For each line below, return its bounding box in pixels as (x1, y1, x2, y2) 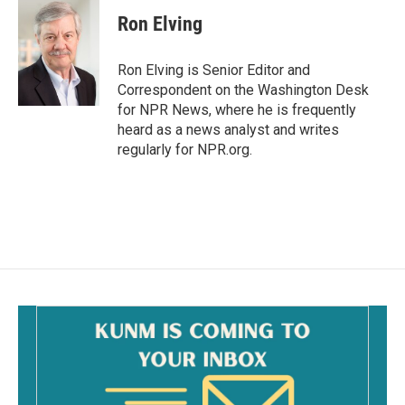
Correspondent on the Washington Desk (118, 81, 369, 99)
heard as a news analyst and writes (118, 121, 339, 138)
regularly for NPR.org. (118, 141, 252, 158)
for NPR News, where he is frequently (118, 101, 356, 118)
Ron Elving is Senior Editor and (118, 61, 310, 79)
